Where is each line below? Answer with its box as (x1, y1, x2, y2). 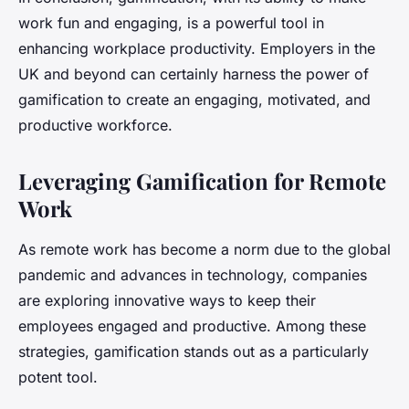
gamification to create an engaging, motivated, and (18, 89, 371, 109)
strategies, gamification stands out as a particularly (18, 341, 369, 361)
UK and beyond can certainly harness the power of (18, 64, 369, 83)
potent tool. (18, 367, 98, 386)
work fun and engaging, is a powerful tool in (18, 13, 324, 32)
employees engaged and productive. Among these (18, 316, 366, 335)
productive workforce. (18, 115, 173, 134)
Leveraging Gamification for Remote (18, 165, 386, 195)
